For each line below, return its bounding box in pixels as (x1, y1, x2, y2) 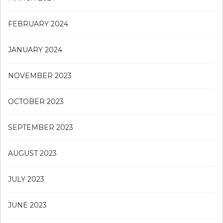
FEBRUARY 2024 (8, 19, 68, 28)
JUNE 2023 (8, 200, 47, 210)
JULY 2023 (8, 174, 44, 184)
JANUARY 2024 (8, 45, 62, 54)
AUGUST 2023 (8, 148, 57, 158)
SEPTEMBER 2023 (8, 122, 73, 132)
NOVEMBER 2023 (8, 71, 72, 80)
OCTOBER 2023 (8, 97, 64, 106)
